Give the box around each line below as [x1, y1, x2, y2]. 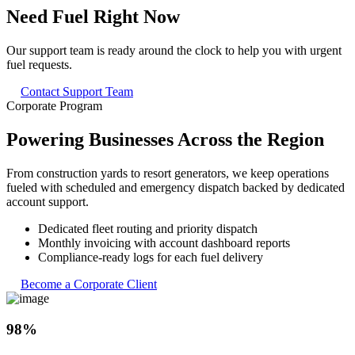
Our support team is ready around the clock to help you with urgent [6, 44, 342, 58]
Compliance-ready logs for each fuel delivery [38, 250, 263, 265]
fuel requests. [6, 58, 72, 72]
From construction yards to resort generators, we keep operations [6, 166, 329, 181]
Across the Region [174, 129, 324, 151]
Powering [6, 129, 89, 151]
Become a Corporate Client [21, 277, 157, 292]
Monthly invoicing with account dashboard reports [38, 236, 290, 250]
